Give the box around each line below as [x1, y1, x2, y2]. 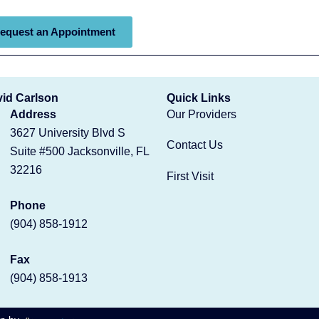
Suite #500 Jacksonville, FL [10, 145, 149, 157]
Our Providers [167, 108, 236, 120]
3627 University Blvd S [10, 126, 125, 139]
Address [10, 108, 56, 120]
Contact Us [167, 139, 223, 152]
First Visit [167, 169, 214, 182]
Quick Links [167, 91, 231, 104]
